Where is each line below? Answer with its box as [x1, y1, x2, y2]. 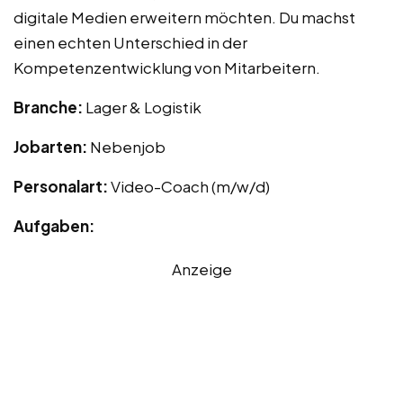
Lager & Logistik [85, 96, 201, 117]
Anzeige [171, 258, 232, 279]
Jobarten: [13, 136, 90, 157]
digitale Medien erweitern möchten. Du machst [13, 6, 355, 27]
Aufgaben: [13, 215, 94, 236]
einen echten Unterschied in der [13, 31, 247, 52]
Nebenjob [90, 136, 166, 157]
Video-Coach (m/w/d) [111, 175, 270, 196]
